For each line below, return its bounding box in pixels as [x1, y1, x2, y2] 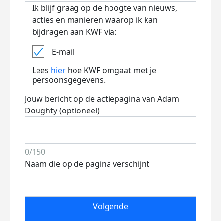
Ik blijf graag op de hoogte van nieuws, [32, 2, 177, 13]
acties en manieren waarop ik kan [32, 14, 158, 25]
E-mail [52, 46, 74, 57]
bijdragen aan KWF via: [32, 26, 116, 37]
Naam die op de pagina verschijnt [25, 158, 149, 169]
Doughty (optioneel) [25, 105, 100, 116]
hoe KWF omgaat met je [66, 65, 156, 75]
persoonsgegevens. [32, 74, 106, 85]
